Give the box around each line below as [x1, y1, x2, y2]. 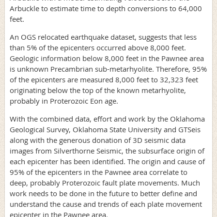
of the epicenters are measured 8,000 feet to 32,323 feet [10, 75, 198, 85]
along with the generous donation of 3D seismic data [10, 135, 186, 145]
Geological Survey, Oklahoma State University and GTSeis [10, 124, 201, 135]
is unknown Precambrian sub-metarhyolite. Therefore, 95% [10, 64, 207, 74]
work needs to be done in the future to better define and [10, 188, 197, 199]
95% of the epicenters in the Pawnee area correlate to [10, 167, 187, 177]
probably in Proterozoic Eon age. [10, 96, 118, 106]
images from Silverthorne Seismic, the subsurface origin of [10, 146, 204, 156]
